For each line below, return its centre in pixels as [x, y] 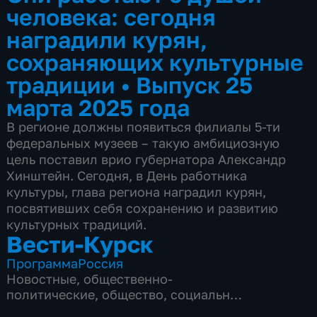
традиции [64, 84]
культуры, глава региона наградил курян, [137, 191]
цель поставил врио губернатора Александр [146, 159]
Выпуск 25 [195, 84]
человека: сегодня [111, 16]
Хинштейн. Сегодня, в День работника [127, 175]
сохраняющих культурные [155, 62]
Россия [101, 263]
